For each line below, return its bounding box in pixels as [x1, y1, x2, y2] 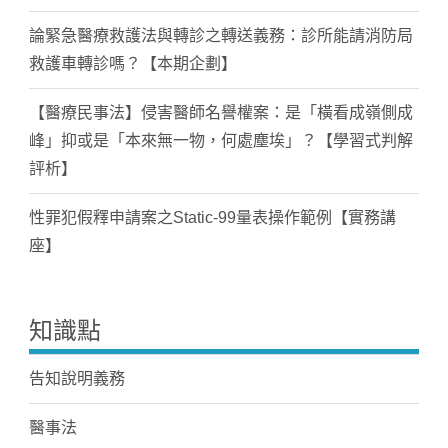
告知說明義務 [28, 370, 125, 387]
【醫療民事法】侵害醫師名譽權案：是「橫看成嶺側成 [28, 104, 413, 121]
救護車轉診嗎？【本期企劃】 [28, 55, 237, 72]
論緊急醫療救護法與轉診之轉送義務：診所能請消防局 [28, 27, 413, 44]
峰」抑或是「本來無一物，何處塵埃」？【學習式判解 [28, 132, 413, 149]
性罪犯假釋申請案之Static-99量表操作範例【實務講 [28, 209, 396, 226]
